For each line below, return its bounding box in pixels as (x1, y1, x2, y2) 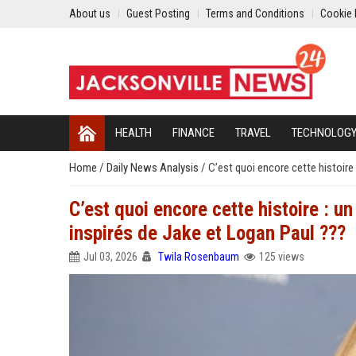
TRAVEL (235, 126, 271, 140)
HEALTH (115, 126, 152, 140)
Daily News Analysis (106, 161, 201, 175)
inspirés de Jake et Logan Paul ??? (69, 222, 346, 245)
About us (69, 7, 110, 20)
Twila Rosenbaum (158, 250, 239, 263)
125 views (259, 250, 304, 263)
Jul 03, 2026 (83, 250, 137, 263)
